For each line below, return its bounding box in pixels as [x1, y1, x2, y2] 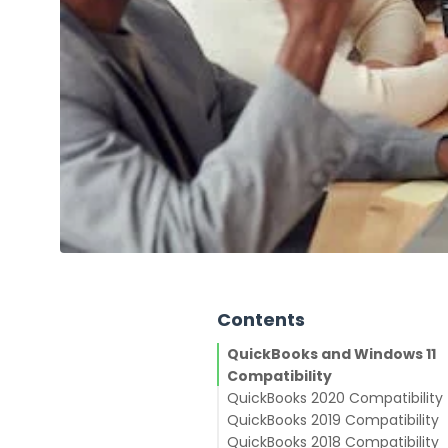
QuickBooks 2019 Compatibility [227, 410, 439, 431]
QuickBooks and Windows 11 [227, 344, 436, 365]
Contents [217, 307, 305, 333]
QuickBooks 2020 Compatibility [227, 388, 443, 409]
